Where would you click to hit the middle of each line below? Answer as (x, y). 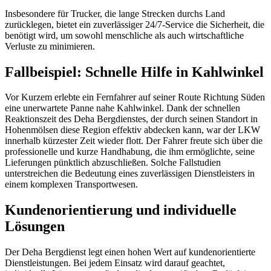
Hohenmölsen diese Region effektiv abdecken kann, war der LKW (132, 130)
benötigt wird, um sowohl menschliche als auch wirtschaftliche (124, 35)
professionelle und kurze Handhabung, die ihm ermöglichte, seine (130, 152)
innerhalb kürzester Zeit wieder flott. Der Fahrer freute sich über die (134, 141)
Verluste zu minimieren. (50, 46)
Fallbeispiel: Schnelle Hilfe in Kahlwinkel (134, 72)
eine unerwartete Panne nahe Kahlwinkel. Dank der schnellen (122, 108)
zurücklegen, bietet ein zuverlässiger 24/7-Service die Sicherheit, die (135, 24)
